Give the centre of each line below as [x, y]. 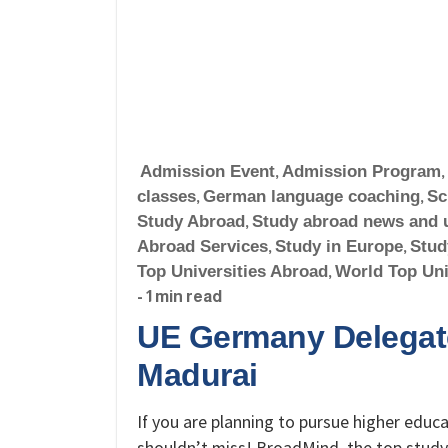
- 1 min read [179, 295]
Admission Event [207, 171]
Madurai [197, 374]
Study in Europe [339, 246]
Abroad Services [202, 246]
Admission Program [361, 171]
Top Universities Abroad [232, 271]
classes [166, 196]
